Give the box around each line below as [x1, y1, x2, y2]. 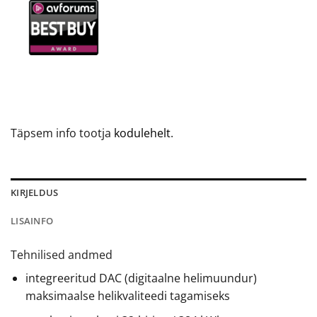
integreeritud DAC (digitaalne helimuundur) [25, 270, 257, 286]
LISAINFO [11, 214, 54, 227]
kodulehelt [114, 125, 171, 142]
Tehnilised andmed [11, 246, 113, 263]
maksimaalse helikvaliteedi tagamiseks [25, 287, 230, 304]
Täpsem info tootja [11, 125, 114, 142]
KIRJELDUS [11, 185, 59, 199]
